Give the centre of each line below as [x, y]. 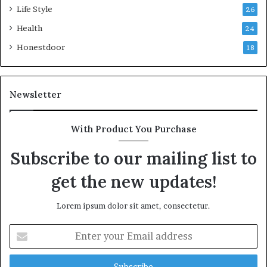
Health [30, 28]
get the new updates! [133, 182]
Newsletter [35, 95]
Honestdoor [41, 47]
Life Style [35, 9]
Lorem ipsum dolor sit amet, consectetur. [133, 206]
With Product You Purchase [133, 129]
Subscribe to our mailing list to [133, 159]
